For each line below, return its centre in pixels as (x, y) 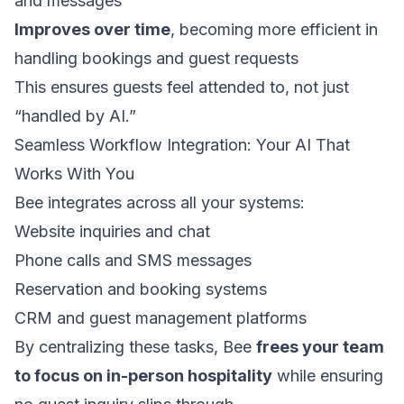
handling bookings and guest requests (156, 58)
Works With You (74, 174)
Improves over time (92, 29)
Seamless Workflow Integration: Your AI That (182, 145)
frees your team (320, 347)
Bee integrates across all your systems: (160, 202)
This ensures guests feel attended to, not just (182, 87)
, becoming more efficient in (274, 29)
